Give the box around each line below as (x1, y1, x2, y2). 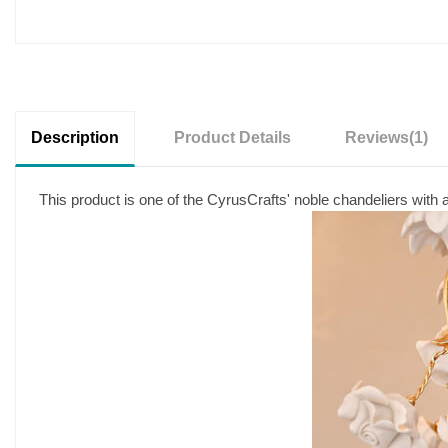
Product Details (173, 128, 291, 146)
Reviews (345, 128, 409, 146)
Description (31, 128, 119, 146)
